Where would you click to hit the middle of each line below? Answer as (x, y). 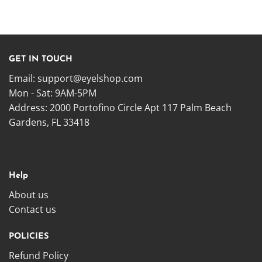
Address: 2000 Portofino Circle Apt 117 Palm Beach (120, 107)
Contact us (32, 210)
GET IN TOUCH (41, 59)
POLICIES (29, 237)
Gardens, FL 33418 (49, 122)
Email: (23, 78)
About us (29, 195)
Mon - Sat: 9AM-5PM (53, 93)
